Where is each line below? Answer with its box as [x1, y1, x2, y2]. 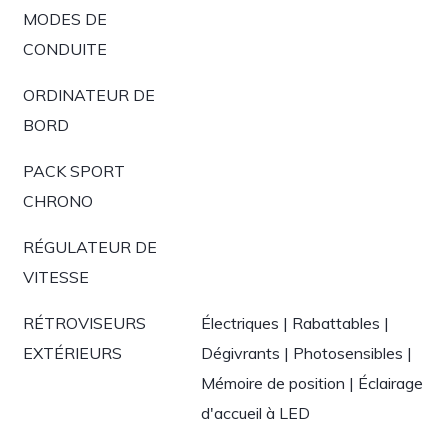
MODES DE [23, 9, 107, 29]
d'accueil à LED [201, 403, 310, 423]
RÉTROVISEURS [23, 313, 146, 333]
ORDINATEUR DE [23, 85, 155, 105]
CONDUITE [23, 39, 107, 59]
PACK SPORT [23, 161, 125, 181]
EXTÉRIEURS [23, 343, 122, 363]
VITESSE [23, 267, 89, 287]
